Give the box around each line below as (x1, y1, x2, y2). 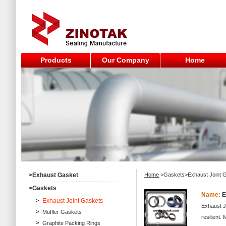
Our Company (101, 56, 149, 64)
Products (40, 56, 72, 64)
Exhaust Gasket (32, 172, 78, 179)
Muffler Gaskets (42, 209, 82, 215)
